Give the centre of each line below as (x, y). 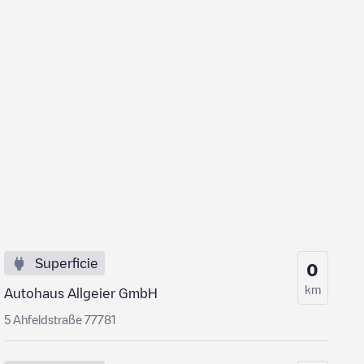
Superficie (67, 263)
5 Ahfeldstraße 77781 (61, 319)
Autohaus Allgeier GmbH (81, 293)
